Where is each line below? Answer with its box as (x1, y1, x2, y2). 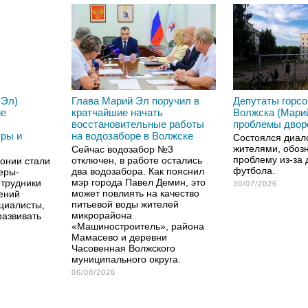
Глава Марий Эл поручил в (71, 95, 199, 107)
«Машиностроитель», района (71, 221, 204, 232)
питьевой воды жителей (71, 199, 179, 210)
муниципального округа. (71, 254, 181, 265)
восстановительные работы (71, 118, 204, 130)
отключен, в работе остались (71, 155, 202, 166)
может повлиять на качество (71, 188, 199, 199)
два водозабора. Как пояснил (71, 166, 204, 177)
